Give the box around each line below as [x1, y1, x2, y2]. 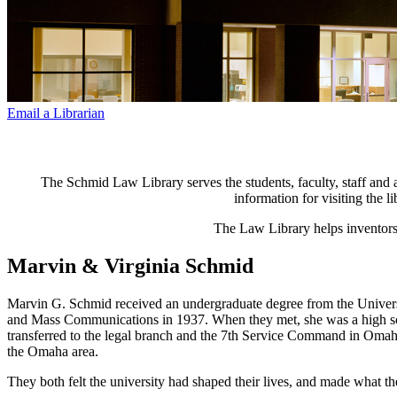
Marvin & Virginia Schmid [7, 254, 253, 278]
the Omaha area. [7, 343, 98, 359]
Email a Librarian [7, 105, 105, 121]
